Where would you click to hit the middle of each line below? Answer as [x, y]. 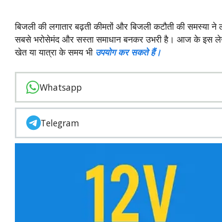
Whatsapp [61, 87]
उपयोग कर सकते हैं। [128, 52]
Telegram [60, 123]
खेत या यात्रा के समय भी [55, 52]
